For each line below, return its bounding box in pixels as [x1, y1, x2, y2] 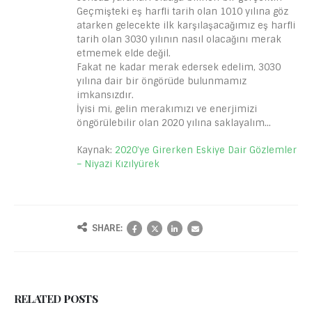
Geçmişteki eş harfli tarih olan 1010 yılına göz [77, 6, 288, 17]
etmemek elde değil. [77, 47, 171, 59]
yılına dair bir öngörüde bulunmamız [77, 75, 247, 87]
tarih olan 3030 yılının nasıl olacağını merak [77, 33, 281, 45]
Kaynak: [77, 143, 115, 156]
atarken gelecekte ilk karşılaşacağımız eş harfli [77, 19, 295, 31]
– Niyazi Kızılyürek [77, 157, 159, 170]
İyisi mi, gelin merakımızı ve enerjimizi [77, 103, 257, 115]
